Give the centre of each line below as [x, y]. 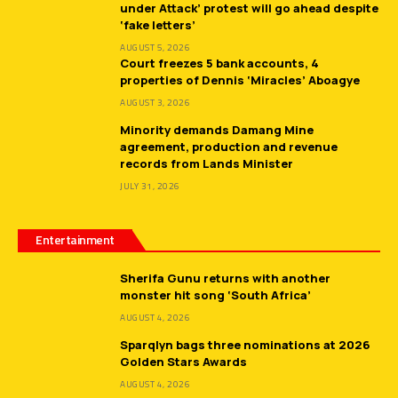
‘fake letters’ [158, 25]
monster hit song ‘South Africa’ [215, 295]
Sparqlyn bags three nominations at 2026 [245, 345]
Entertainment [75, 240]
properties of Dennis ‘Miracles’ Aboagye [240, 80]
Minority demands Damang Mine [217, 130]
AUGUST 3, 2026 [155, 103]
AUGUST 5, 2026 [155, 48]
